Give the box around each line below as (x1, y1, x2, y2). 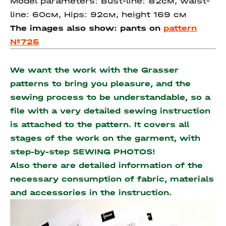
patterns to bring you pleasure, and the (10, 79, 191, 88)
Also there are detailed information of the (10, 160, 203, 170)
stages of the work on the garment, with (10, 133, 200, 143)
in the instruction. (89, 188, 172, 197)
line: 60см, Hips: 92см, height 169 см (10, 10, 187, 19)
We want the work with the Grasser (10, 65, 178, 75)
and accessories (10, 188, 89, 197)
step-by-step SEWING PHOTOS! (10, 147, 158, 156)
